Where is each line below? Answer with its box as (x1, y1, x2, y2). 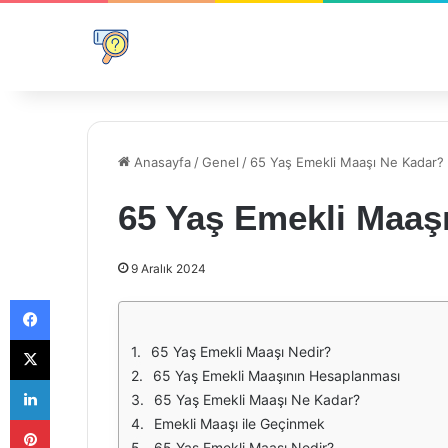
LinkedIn (49, 371, 101, 387)
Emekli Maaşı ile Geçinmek (154, 415, 325, 432)
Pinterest (49, 411, 106, 427)
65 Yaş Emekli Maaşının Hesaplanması (153, 367, 400, 384)
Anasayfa (130, 154, 191, 170)
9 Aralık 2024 (131, 261, 206, 276)
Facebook (49, 291, 110, 307)
